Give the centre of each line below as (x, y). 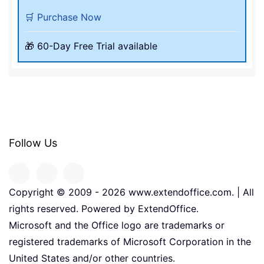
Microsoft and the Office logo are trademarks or (117, 225)
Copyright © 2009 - (55, 192)
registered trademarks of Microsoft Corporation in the (130, 241)
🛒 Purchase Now (63, 17)
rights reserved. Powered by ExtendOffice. (104, 208)
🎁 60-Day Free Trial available (91, 46)
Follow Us (33, 143)
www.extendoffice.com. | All (190, 192)
